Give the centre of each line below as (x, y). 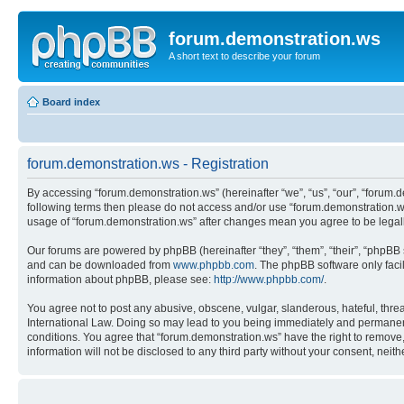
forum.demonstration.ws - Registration (148, 163)
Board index (71, 101)
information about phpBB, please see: (120, 279)
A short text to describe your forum (244, 56)
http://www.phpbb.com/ (269, 279)
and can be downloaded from (100, 265)
